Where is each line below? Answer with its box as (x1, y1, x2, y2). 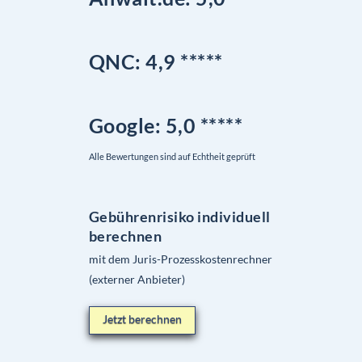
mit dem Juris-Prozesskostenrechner (88, 251, 272, 266)
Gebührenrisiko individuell (88, 208, 271, 225)
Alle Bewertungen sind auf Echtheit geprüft (88, 151, 255, 162)
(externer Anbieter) (88, 271, 185, 286)
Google (88, 113, 155, 137)
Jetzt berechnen (102, 311, 182, 326)
